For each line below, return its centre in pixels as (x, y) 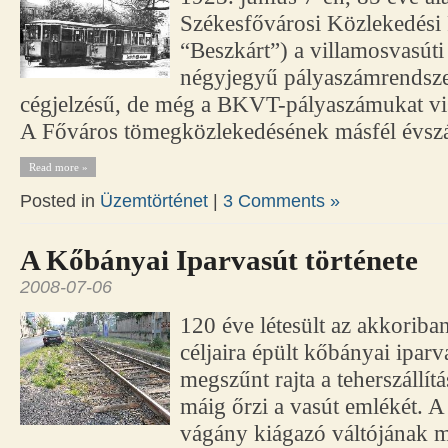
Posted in (60, 201)
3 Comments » (281, 201)
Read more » (58, 167)
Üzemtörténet (154, 201)
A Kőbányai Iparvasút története (219, 260)
